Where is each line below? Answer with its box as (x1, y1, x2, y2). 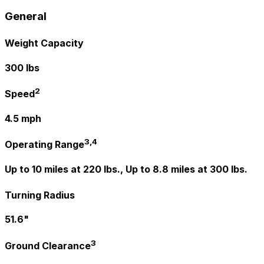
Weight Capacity (5, 37, 84, 49)
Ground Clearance (5, 240, 91, 252)
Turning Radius (5, 189, 75, 202)
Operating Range (5, 138, 84, 151)
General (5, 9, 47, 23)
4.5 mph (5, 112, 41, 124)
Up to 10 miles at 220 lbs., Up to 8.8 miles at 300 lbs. (5, 163, 247, 175)
